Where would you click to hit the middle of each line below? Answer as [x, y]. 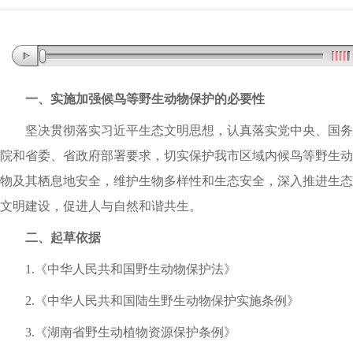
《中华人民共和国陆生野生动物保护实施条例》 [167, 301]
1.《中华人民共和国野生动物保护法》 [131, 269]
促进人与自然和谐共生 [126, 206]
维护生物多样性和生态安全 [189, 181]
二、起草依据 [63, 238]
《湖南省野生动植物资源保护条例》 [136, 332]
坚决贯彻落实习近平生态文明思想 [120, 130]
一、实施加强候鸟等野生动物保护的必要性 [145, 99]
